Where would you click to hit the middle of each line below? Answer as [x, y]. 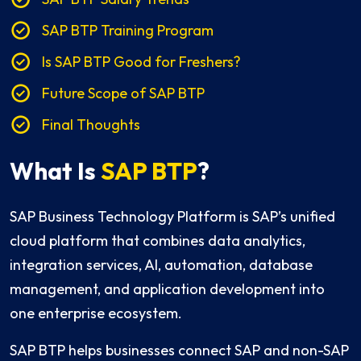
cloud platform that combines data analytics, [158, 241]
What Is [55, 171]
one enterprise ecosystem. [96, 313]
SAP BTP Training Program [128, 31]
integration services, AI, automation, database [161, 265]
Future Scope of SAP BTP [123, 93]
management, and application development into [167, 289]
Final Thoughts [91, 125]
